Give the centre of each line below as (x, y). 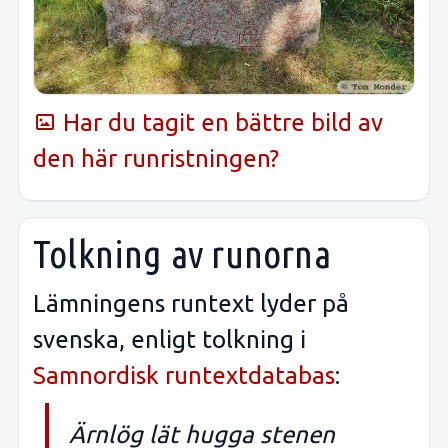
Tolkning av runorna (182, 254)
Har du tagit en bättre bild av (220, 122)
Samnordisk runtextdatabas (184, 375)
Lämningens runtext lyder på (191, 303)
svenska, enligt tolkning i (169, 339)
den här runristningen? (156, 158)
